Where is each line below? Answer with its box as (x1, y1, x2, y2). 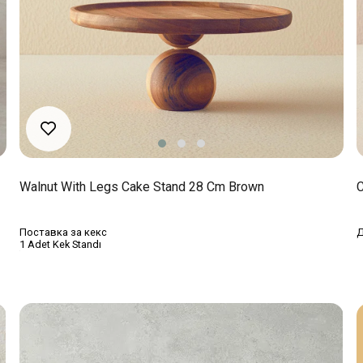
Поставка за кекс (19, 225, 107, 238)
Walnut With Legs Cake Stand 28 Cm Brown (19, 178, 264, 194)
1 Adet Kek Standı (19, 237, 101, 250)
